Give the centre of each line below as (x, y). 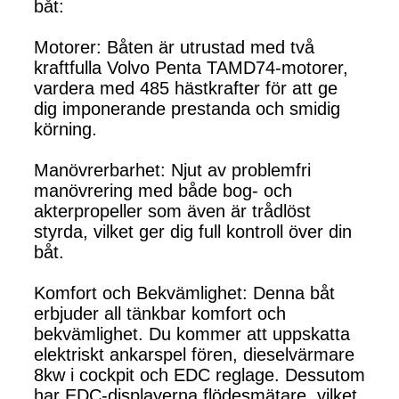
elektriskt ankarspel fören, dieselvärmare (194, 354)
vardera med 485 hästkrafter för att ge (186, 88)
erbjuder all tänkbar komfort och (160, 313)
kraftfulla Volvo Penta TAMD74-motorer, (191, 67)
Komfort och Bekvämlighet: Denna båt (184, 293)
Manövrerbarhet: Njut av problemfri (172, 170)
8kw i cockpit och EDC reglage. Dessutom (199, 375)
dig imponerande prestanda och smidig (187, 108)
